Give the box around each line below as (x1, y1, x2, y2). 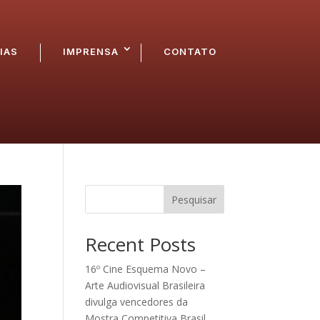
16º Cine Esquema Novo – (85, 262, 206, 276)
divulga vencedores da (85, 295, 189, 309)
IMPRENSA (63, 46, 119, 57)
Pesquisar (171, 193, 216, 207)
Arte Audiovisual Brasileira (85, 279, 206, 293)
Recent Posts (85, 231, 196, 258)
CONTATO (164, 46, 217, 57)
